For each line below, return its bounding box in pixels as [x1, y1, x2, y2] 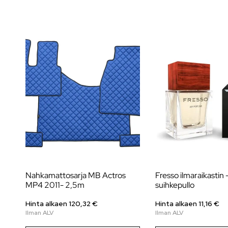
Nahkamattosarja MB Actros [25, 169, 126, 181]
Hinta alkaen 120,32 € [25, 198, 98, 208]
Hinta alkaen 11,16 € [155, 198, 219, 208]
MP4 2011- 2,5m [25, 179, 84, 190]
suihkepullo [155, 179, 194, 190]
